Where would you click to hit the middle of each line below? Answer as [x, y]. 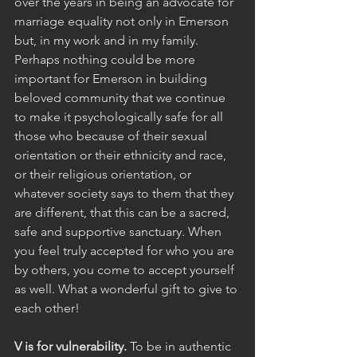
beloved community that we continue [122, 97]
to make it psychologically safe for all [120, 116]
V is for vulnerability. [71, 346]
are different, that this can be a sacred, [124, 212]
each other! [47, 308]
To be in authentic [180, 346]
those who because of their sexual [112, 135]
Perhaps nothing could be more [106, 59]
